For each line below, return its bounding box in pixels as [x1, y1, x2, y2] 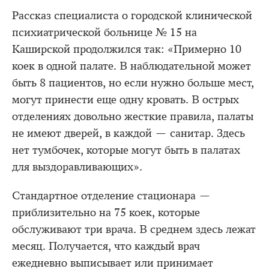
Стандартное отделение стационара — [12, 189, 211, 202]
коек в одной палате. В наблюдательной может [12, 59, 251, 73]
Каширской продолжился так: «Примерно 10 [12, 42, 241, 56]
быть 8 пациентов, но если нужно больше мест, [12, 76, 254, 89]
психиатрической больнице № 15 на [12, 25, 197, 39]
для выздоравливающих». [12, 160, 142, 174]
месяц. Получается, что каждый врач [12, 239, 200, 253]
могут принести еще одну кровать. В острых [12, 92, 239, 106]
